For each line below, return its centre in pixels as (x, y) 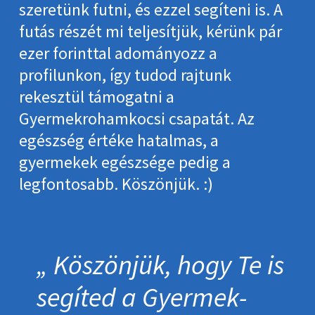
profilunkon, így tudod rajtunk (125, 75)
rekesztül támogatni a (96, 96)
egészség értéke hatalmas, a (118, 140)
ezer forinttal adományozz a (118, 53)
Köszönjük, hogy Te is (169, 265)
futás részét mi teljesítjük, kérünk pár (150, 31)
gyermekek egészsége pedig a (124, 162)
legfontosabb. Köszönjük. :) (116, 184)
